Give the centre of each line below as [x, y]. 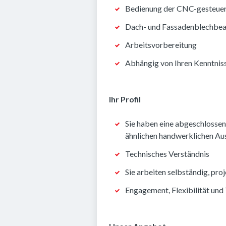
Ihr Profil [125, 99]
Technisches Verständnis [167, 154]
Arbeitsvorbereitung [161, 45]
